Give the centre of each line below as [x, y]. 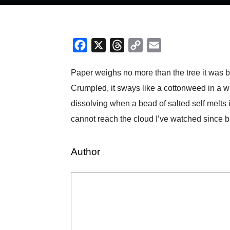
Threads [140, 45]
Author [85, 152]
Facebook [107, 45]
